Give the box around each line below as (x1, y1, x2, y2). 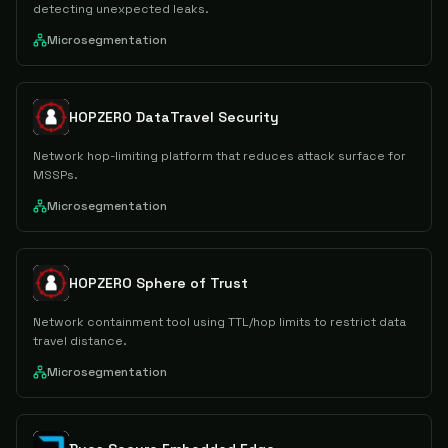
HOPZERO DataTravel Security (69, 108, 279, 126)
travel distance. (33, 333, 127, 349)
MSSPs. (33, 167, 78, 183)
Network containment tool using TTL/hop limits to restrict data (33, 314, 406, 330)
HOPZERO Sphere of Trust (69, 274, 248, 292)
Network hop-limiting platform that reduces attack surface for (33, 148, 406, 164)
